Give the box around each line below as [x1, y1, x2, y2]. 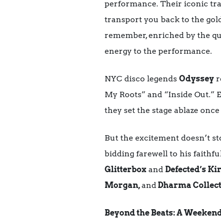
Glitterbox [105, 164, 147, 174]
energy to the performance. [105, 46, 212, 56]
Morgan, [105, 180, 142, 190]
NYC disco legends [105, 74, 179, 83]
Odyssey [179, 74, 214, 83]
